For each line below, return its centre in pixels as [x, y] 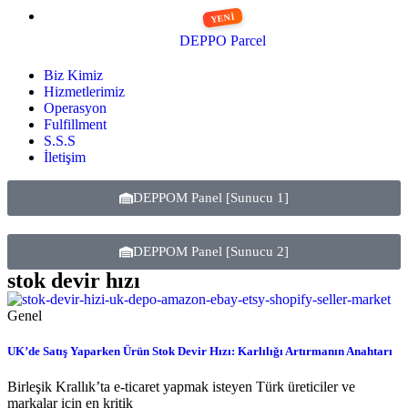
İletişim [65, 157]
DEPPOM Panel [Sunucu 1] [211, 197]
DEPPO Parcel [222, 40]
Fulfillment [75, 124]
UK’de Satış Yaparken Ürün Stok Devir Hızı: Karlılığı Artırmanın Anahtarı [200, 352]
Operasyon [75, 107]
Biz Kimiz [73, 75]
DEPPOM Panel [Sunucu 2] [211, 251]
